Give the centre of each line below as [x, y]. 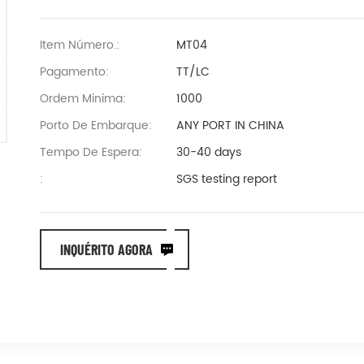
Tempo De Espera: [91, 152]
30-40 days [208, 152]
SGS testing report [226, 179]
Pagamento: [74, 72]
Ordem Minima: [83, 99]
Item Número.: [80, 45]
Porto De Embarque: [96, 126]
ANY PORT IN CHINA [230, 126]
